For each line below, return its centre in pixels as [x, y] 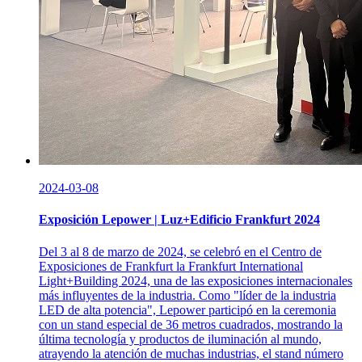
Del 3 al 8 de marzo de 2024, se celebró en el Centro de [180, 251]
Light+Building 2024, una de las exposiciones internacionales [196, 280]
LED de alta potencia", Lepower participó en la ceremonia [187, 309]
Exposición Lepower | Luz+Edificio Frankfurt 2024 [179, 220]
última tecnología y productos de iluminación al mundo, [180, 339]
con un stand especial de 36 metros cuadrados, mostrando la [191, 324]
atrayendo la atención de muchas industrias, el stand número [191, 353]
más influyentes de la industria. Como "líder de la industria [187, 295]
